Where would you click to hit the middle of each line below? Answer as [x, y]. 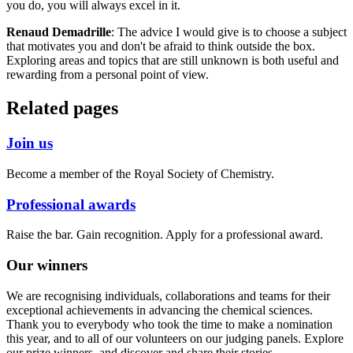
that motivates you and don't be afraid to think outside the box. [161, 46]
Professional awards [71, 204]
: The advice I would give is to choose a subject [229, 32]
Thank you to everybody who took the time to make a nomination [169, 324]
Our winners [47, 266]
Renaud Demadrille [59, 32]
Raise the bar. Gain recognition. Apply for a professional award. [165, 235]
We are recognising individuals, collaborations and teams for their [168, 295]
